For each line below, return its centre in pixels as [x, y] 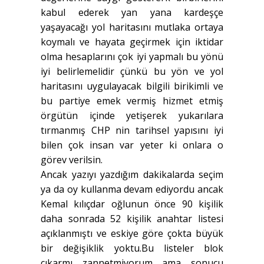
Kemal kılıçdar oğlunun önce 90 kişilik [132, 204]
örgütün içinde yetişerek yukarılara [132, 116]
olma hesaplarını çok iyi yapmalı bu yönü [132, 57]
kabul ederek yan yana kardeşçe [132, 13]
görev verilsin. [72, 160]
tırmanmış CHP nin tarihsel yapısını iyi [132, 131]
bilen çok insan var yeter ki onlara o [132, 145]
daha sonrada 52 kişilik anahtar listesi [132, 219]
